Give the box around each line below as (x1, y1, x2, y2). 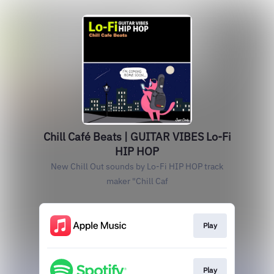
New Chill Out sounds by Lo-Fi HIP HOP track (51, 161, 223, 172)
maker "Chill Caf (106, 176, 168, 187)
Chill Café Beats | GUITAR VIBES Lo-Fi (43, 130, 231, 144)
